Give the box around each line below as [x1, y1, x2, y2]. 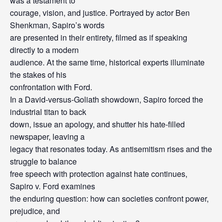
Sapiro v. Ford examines [10, 180, 95, 192]
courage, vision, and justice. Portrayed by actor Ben [10, 7, 190, 18]
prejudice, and [10, 205, 60, 217]
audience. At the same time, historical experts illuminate [10, 56, 205, 68]
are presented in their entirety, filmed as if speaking [10, 32, 187, 43]
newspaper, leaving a [10, 131, 85, 142]
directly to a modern [10, 44, 79, 55]
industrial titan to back [10, 106, 86, 117]
